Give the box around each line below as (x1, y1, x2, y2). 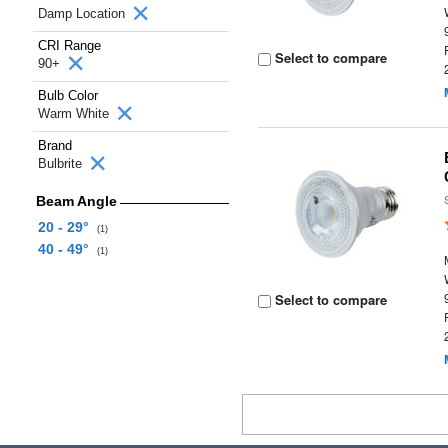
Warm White (38, 106, 113, 121)
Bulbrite (38, 156, 86, 171)
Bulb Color (38, 88, 98, 103)
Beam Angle (35, 193, 117, 209)
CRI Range (38, 38, 101, 53)
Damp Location (38, 6, 129, 21)
